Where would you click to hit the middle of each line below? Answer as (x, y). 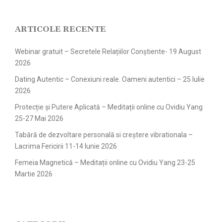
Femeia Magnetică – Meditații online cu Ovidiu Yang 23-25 (105, 163)
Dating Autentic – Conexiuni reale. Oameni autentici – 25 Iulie (110, 79)
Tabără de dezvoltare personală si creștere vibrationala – (104, 135)
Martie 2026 (34, 174)
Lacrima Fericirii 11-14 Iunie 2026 (66, 146)
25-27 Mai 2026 (39, 118)
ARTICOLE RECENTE (60, 29)
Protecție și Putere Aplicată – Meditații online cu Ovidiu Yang (109, 107)
